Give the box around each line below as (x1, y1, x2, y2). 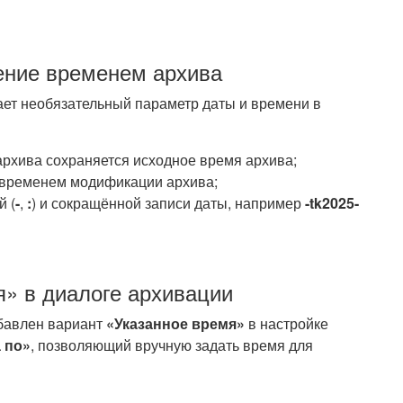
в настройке (245, 313, 328, 334)
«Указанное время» (106, 313, 245, 334)
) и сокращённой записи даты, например (31, 193, 305, 213)
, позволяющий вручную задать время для (31, 335, 313, 355)
